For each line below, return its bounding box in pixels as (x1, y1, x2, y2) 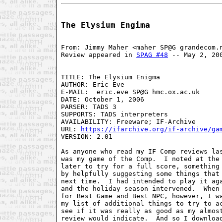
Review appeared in (61, 51, 136, 59)
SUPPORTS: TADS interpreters (61, 111, 168, 118)
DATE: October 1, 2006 (61, 96, 144, 104)
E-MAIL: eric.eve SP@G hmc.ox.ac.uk (61, 88, 200, 96)
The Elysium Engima (61, 21, 150, 30)
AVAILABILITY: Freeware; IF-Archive (61, 118, 196, 126)
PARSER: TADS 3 (61, 103, 116, 111)
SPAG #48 (136, 51, 168, 59)
